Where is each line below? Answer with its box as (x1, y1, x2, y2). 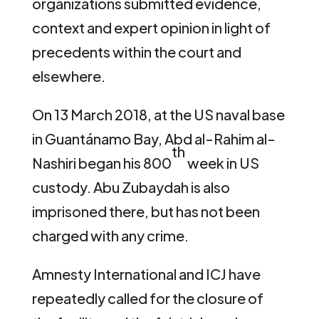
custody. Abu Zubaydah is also (31, 177, 230, 196)
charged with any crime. (31, 226, 189, 244)
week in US (184, 153, 259, 172)
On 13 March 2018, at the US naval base (31, 105, 285, 123)
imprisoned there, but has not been (31, 202, 260, 220)
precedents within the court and (31, 42, 241, 61)
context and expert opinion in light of (31, 18, 271, 36)
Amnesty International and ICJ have (31, 264, 261, 283)
